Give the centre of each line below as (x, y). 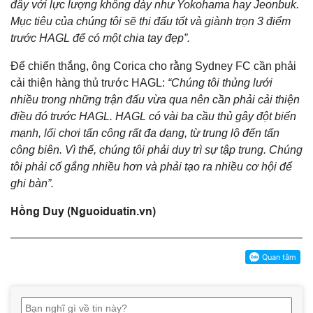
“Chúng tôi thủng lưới (219, 82)
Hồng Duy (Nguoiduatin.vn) (83, 211)
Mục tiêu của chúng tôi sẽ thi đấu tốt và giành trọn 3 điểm (151, 21)
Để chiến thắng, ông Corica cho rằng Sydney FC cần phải (153, 66)
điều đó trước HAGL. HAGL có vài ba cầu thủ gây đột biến (153, 116)
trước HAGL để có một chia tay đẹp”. (100, 38)
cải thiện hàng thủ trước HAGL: (88, 82)
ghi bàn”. (32, 183)
